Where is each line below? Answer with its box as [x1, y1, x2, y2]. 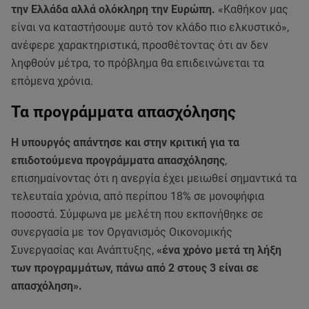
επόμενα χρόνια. [11, 74, 93, 88]
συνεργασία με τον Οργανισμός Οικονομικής [11, 226, 232, 239]
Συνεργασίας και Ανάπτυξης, [11, 243, 157, 257]
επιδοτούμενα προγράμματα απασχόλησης [11, 154, 225, 167]
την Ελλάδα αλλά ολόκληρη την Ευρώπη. [11, 3, 215, 16]
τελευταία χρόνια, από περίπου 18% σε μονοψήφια [11, 190, 264, 203]
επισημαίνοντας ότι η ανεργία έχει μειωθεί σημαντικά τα [11, 172, 297, 185]
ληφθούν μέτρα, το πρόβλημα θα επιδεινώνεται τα [11, 57, 264, 70]
